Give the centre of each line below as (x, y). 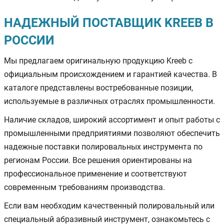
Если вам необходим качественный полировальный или (109, 205)
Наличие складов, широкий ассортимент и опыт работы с (112, 119)
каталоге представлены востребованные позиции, (98, 87)
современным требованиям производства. (84, 187)
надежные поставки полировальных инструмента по (103, 146)
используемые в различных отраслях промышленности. (109, 101)
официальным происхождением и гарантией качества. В (110, 74)
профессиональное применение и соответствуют (95, 173)
